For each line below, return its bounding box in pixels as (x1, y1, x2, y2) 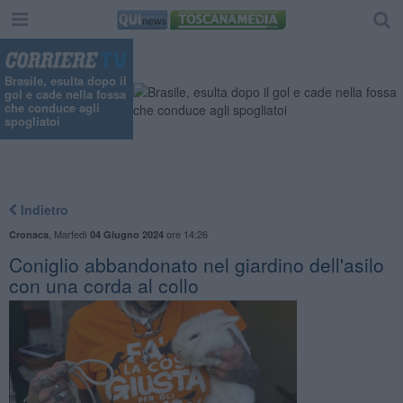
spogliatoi (4, 112, 60, 130)
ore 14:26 (163, 226, 208, 241)
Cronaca (8, 227, 49, 241)
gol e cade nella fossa (4, 85, 126, 103)
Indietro (16, 200, 68, 219)
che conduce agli (4, 99, 100, 117)
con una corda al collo (8, 271, 199, 299)
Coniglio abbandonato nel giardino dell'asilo (8, 250, 384, 278)
